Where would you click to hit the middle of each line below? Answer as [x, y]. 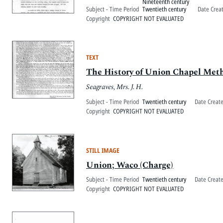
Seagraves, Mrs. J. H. [114, 87]
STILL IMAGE [103, 151]
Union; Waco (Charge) [130, 165]
